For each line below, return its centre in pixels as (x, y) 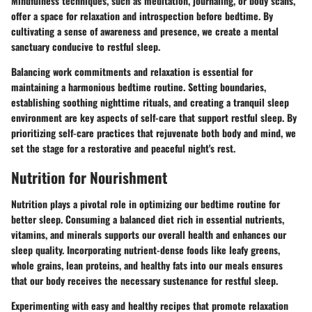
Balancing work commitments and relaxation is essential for (132, 71)
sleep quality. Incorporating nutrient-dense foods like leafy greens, (146, 249)
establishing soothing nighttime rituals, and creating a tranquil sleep (150, 102)
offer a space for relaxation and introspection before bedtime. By (142, 16)
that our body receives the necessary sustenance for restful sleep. (145, 280)
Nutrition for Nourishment (89, 177)
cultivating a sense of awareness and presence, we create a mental (145, 31)
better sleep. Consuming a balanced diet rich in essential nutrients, (148, 219)
